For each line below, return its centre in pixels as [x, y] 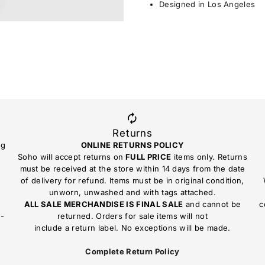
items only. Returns [209, 156]
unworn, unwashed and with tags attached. [132, 192]
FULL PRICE [147, 156]
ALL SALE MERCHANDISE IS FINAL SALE [104, 204]
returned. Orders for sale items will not [132, 216]
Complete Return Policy [132, 251]
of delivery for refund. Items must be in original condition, [132, 180]
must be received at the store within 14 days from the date [132, 168]
